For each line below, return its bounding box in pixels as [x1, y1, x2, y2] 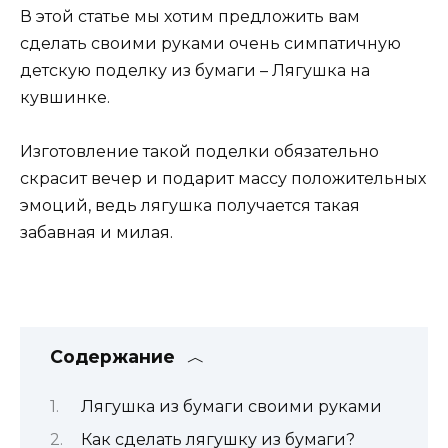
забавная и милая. [20, 222, 173, 242]
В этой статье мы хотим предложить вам [20, 6, 360, 26]
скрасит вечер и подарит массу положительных [20, 168, 426, 188]
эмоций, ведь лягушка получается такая [20, 195, 360, 215]
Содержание [50, 346, 175, 368]
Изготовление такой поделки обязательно [20, 141, 379, 161]
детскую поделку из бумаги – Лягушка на [20, 60, 370, 80]
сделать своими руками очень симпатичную [20, 33, 401, 53]
